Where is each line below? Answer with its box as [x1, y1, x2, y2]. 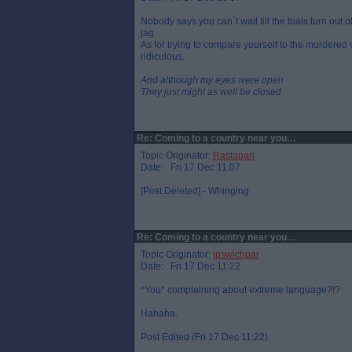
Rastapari [213, 150, 255, 161]
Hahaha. [141, 308, 178, 319]
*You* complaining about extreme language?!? [141, 284, 340, 295]
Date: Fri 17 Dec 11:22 [141, 261, 240, 272]
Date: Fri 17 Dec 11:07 [141, 162, 240, 173]
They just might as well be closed [141, 86, 281, 97]
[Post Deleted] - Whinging [141, 185, 249, 196]
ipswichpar [213, 249, 259, 260]
